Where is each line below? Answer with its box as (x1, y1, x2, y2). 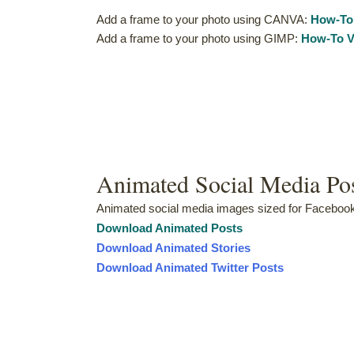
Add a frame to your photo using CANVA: (96, 12, 311, 26)
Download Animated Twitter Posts (96, 260, 284, 274)
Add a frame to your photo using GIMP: (96, 31, 301, 45)
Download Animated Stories (96, 240, 250, 254)
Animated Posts (155, 220, 243, 235)
